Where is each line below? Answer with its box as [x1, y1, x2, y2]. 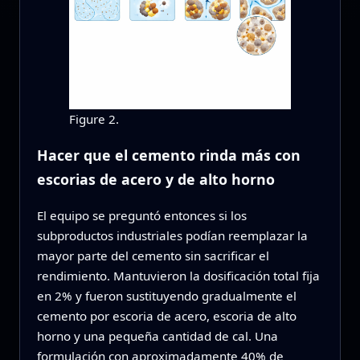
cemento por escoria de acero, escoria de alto [36, 308, 297, 325]
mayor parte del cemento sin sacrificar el [36, 247, 269, 264]
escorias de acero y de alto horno [36, 170, 275, 190]
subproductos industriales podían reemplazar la [36, 227, 308, 244]
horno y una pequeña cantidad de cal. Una [36, 328, 278, 345]
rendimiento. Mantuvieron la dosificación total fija [36, 268, 320, 284]
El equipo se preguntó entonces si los [36, 207, 247, 224]
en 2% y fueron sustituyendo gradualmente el [36, 288, 297, 305]
